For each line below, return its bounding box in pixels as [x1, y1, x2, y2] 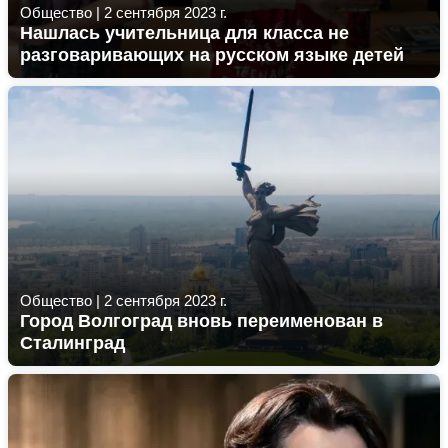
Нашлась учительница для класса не [20, 23, 349, 43]
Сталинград [20, 333, 125, 353]
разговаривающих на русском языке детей [20, 45, 404, 65]
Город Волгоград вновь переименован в [20, 311, 383, 331]
